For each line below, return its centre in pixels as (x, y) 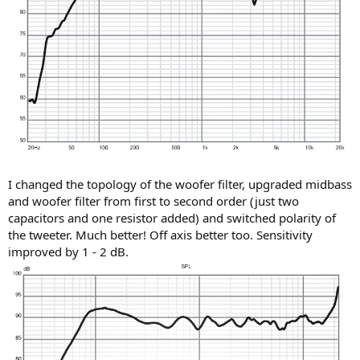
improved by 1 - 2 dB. (68, 252)
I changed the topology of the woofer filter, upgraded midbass (180, 184)
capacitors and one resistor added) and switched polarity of (172, 218)
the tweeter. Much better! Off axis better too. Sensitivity (160, 235)
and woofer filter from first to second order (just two (153, 201)
